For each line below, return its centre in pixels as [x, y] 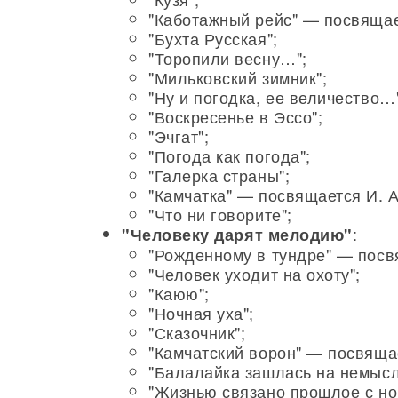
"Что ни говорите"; [220, 214]
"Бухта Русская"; [213, 38]
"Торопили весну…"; [228, 58]
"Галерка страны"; [219, 175]
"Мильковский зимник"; [238, 77]
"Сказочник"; [197, 332]
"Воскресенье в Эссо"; [236, 116]
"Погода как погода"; [230, 155]
